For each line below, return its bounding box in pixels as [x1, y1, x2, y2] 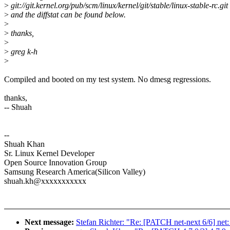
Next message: [25, 218, 76, 227]
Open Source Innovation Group [4, 158, 107, 167]
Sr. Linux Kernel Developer [4, 149, 94, 158]
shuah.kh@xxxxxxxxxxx [4, 177, 86, 186]
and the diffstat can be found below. [9, 10, 126, 20]
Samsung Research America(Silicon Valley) [4, 167, 145, 177]
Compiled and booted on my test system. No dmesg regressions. [4, 75, 211, 84]
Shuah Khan [4, 140, 45, 149]
